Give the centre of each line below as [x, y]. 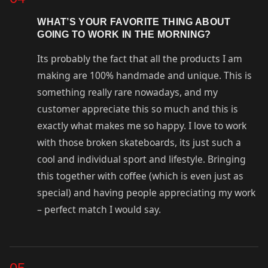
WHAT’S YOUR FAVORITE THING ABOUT [134, 21]
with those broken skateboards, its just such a [139, 143]
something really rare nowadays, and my [128, 92]
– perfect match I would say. [99, 210]
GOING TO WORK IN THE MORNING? [124, 34]
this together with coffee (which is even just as [141, 176]
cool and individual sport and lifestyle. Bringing [142, 159]
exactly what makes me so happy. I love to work [142, 126]
